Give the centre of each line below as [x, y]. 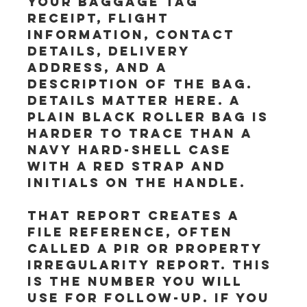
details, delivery [112, 51]
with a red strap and [130, 166]
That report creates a [136, 216]
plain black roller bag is [151, 117]
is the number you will [138, 281]
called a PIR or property [148, 248]
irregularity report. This [152, 265]
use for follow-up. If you [152, 298]
